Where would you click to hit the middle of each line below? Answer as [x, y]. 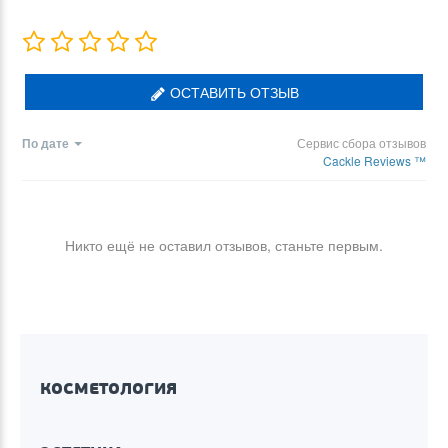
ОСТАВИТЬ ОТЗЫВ [232, 91]
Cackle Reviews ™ [374, 160]
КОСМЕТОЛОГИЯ [108, 388]
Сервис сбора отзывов [361, 142]
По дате [45, 142]
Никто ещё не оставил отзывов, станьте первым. [224, 244]
